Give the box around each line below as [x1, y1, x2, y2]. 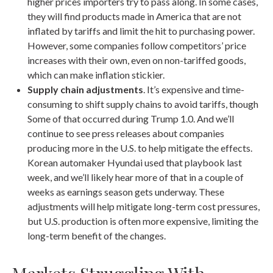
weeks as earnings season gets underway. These [27, 186, 224, 198]
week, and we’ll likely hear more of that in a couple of [27, 171, 244, 183]
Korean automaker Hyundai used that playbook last [27, 157, 242, 169]
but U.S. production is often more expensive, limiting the [27, 215, 258, 227]
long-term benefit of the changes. [27, 230, 166, 242]
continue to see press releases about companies [27, 127, 224, 140]
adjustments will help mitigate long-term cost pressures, [27, 200, 260, 213]
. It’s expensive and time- [143, 83, 244, 96]
